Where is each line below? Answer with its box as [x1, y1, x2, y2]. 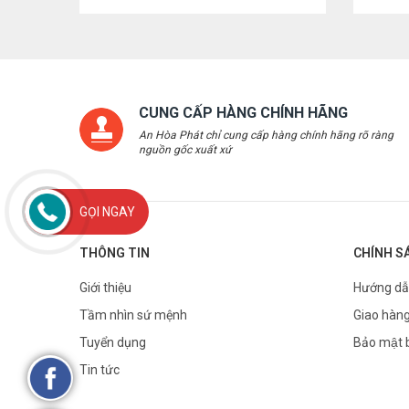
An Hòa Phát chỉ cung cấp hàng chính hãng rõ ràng [139, 129, 393, 142]
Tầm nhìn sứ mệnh [79, 308, 187, 322]
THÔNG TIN [79, 246, 150, 260]
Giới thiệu [79, 280, 131, 295]
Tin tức [79, 362, 120, 377]
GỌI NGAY [79, 204, 135, 220]
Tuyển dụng [79, 335, 146, 350]
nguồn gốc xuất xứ [139, 143, 231, 156]
